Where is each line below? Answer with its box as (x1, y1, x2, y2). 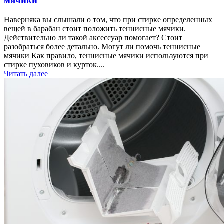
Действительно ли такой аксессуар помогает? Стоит (4, 33, 182, 42)
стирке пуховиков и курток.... (4, 60, 105, 69)
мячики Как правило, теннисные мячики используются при (4, 51, 208, 60)
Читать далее (4, 69, 48, 78)
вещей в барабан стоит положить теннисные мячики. (4, 24, 186, 33)
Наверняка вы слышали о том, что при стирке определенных (4, 15, 212, 24)
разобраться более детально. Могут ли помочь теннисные (4, 42, 200, 51)
